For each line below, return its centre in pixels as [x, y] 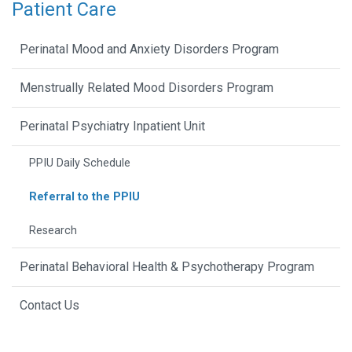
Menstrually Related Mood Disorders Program [147, 87]
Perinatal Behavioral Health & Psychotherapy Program [167, 266]
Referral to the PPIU [84, 196]
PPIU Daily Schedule [80, 163]
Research [53, 230]
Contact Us [49, 305]
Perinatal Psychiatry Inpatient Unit [112, 126]
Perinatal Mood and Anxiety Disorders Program [149, 49]
